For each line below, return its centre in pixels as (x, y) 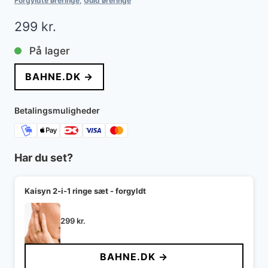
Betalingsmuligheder (57, 111)
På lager (50, 51)
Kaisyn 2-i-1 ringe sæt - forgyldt (85, 191)
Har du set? (44, 158)
